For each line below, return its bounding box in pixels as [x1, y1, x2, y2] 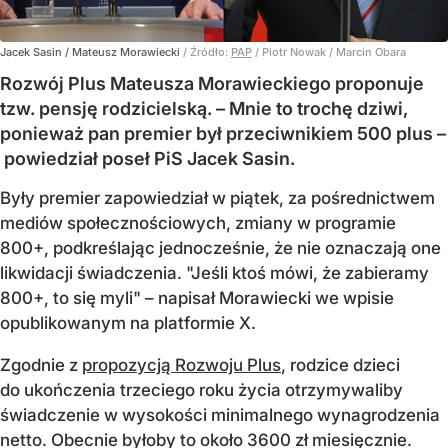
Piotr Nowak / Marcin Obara [262, 44, 406, 59]
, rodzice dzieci [281, 354, 400, 375]
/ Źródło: [183, 44, 231, 59]
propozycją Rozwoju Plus [82, 354, 281, 375]
